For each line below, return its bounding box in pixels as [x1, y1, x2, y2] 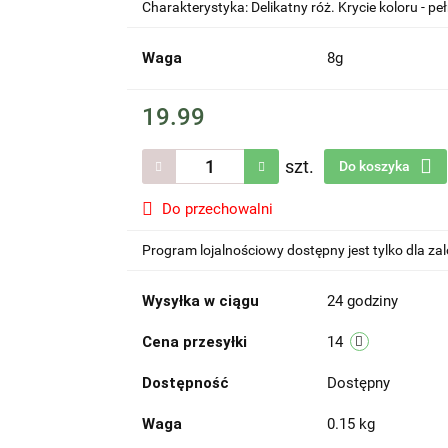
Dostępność [141, 374, 229, 392]
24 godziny [326, 292, 398, 310]
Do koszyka [338, 158, 413, 174]
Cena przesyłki [141, 333, 247, 351]
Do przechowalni [161, 200, 273, 218]
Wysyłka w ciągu [141, 292, 259, 310]
